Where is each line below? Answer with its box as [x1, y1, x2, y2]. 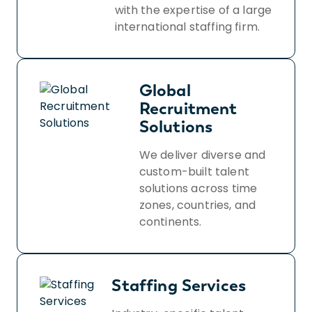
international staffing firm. [114, 18, 260, 35]
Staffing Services [111, 274, 247, 295]
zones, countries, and [139, 196, 256, 213]
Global [139, 79, 191, 100]
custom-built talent [139, 163, 249, 180]
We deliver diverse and [139, 146, 266, 163]
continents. [139, 213, 202, 230]
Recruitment [139, 97, 237, 118]
